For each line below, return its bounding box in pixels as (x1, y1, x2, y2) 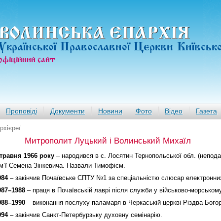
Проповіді (6, 107, 37, 115)
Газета (196, 107, 218, 115)
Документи (50, 107, 85, 115)
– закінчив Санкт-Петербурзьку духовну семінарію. (8, 211, 162, 219)
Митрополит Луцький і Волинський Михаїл (25, 136, 191, 146)
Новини (98, 107, 122, 115)
